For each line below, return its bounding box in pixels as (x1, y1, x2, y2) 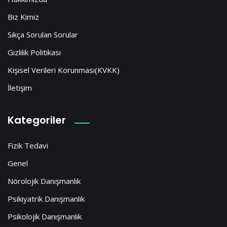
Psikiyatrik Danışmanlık (8, 193, 85, 204)
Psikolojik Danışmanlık (8, 211, 82, 221)
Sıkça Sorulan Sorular (8, 29, 78, 40)
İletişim (8, 82, 32, 93)
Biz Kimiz (8, 11, 39, 22)
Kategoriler (8, 112, 66, 127)
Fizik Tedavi (8, 140, 48, 150)
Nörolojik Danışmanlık (8, 175, 81, 186)
